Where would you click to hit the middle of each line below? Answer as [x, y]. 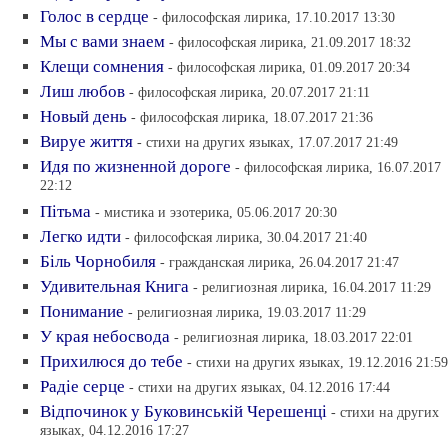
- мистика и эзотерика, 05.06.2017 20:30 [216, 211]
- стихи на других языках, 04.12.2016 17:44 [259, 386]
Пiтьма [65, 211]
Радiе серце [82, 386]
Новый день [83, 116]
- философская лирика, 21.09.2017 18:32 [290, 41]
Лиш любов [82, 91]
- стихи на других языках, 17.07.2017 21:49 [267, 141]
